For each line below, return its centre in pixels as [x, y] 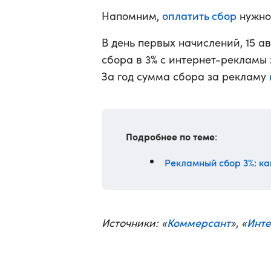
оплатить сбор [199, 15]
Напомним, [132, 16]
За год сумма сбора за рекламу [185, 76]
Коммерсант [199, 222]
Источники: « [134, 223]
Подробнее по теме [170, 136]
